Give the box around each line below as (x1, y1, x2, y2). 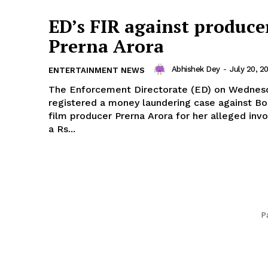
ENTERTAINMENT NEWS (48, 65, 145, 75)
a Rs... (48, 123, 75, 135)
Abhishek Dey (171, 65, 220, 74)
